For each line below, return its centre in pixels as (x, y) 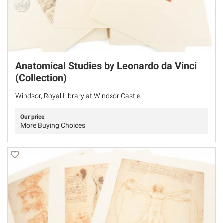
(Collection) (41, 78)
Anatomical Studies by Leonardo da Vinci (106, 66)
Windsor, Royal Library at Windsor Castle (78, 96)
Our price (32, 117)
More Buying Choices (53, 126)
